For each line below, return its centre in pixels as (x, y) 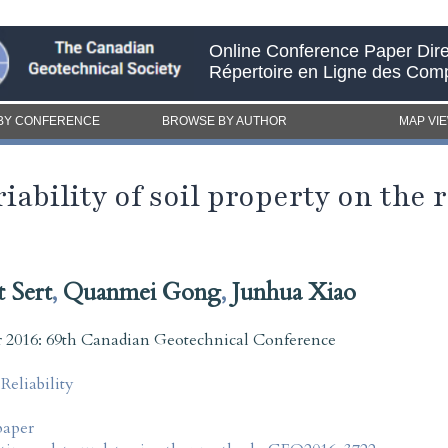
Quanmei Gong (142, 292)
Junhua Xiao (294, 292)
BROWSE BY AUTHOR (224, 121)
